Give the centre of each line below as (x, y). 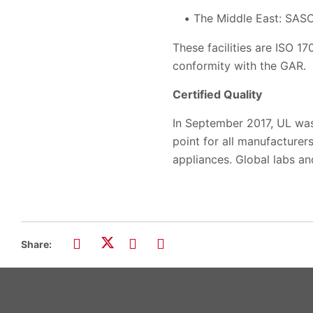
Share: (36, 244)
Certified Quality (217, 94)
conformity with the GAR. (239, 66)
